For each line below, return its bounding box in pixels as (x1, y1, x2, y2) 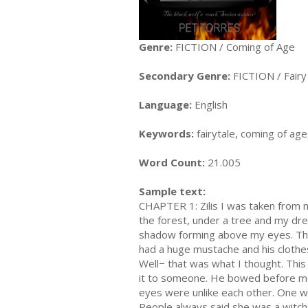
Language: (139, 98, 192, 112)
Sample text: (139, 184, 206, 199)
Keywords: (139, 126, 194, 141)
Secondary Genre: (139, 69, 230, 83)
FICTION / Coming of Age (173, 40, 295, 54)
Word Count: (139, 155, 205, 170)
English (192, 98, 228, 112)
